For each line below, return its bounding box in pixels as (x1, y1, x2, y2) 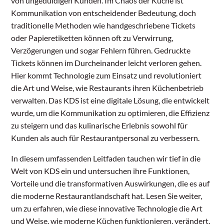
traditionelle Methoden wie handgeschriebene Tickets (11, 20, 196, 30)
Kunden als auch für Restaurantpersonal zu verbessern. (11, 133, 200, 143)
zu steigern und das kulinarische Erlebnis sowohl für (11, 120, 188, 130)
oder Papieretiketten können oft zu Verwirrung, (11, 33, 173, 43)
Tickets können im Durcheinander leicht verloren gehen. (11, 58, 202, 68)
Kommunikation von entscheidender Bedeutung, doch (11, 8, 196, 18)
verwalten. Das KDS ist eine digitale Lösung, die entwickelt (11, 95, 210, 105)
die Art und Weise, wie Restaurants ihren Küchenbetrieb (11, 83, 204, 93)
